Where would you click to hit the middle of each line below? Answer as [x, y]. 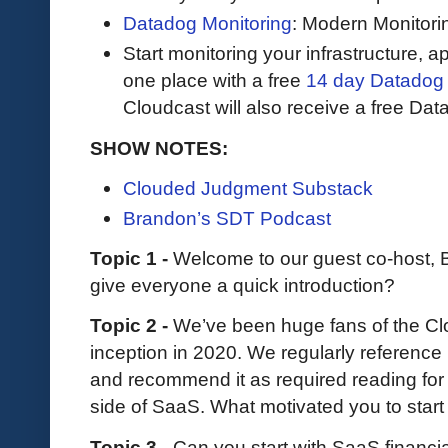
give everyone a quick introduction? [242, 285]
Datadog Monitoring [207, 23]
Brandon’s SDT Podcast [227, 218]
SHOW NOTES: [159, 147]
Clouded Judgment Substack [248, 187]
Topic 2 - [131, 325]
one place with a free [212, 80]
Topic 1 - [131, 258]
